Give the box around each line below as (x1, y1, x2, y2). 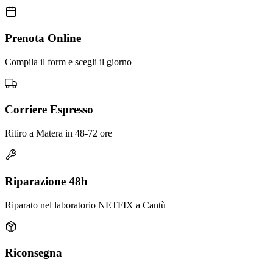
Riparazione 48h (5, 174, 88, 188)
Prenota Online (5, 32, 81, 45)
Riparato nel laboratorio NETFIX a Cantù (5, 199, 166, 210)
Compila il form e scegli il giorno (5, 56, 132, 67)
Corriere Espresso (5, 103, 93, 116)
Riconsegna (5, 246, 62, 260)
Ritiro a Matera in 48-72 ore (5, 128, 112, 139)
